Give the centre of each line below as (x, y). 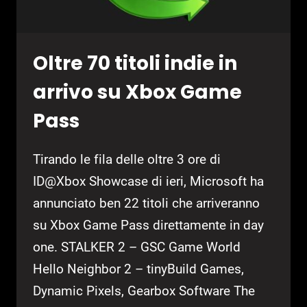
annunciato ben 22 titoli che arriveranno (146, 204)
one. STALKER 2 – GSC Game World (137, 247)
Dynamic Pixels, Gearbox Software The (144, 291)
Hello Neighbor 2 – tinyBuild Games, (138, 269)
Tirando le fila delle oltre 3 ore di (127, 160)
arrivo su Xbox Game (137, 93)
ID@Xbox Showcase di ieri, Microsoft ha (148, 182)
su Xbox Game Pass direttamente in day (148, 225)
